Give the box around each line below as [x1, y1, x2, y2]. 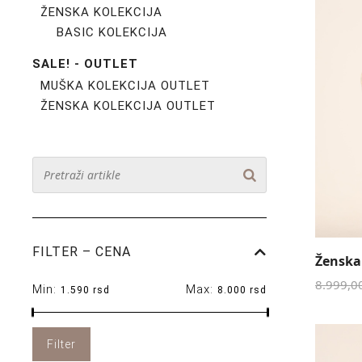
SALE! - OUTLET [32, 57, 138, 71]
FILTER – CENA [32, 244, 131, 259]
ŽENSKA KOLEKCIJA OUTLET [40, 99, 216, 113]
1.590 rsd [61, 284, 110, 296]
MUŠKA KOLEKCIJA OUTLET [40, 78, 210, 93]
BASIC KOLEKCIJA [57, 25, 167, 40]
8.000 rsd [217, 284, 267, 296]
